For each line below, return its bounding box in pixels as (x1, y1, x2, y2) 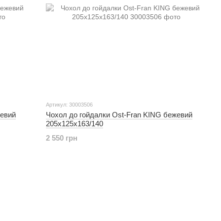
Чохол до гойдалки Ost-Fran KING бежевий (46, 110, 193, 119)
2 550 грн (46, 134, 78, 143)
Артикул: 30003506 (46, 102, 93, 108)
